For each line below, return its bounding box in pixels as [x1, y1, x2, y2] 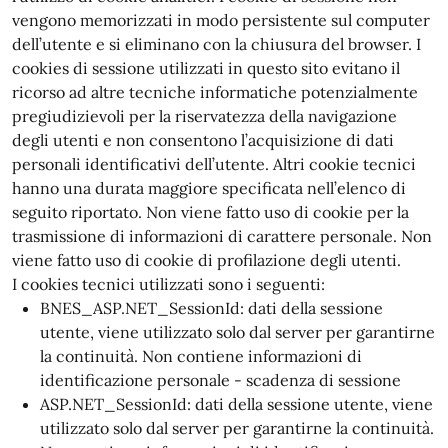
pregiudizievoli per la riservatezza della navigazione [12, 106, 397, 126]
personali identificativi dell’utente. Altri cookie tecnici [12, 154, 416, 174]
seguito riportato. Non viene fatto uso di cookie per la [12, 202, 409, 222]
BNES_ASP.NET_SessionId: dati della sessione [40, 298, 383, 318]
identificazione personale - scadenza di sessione [40, 370, 401, 390]
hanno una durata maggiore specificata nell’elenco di [12, 178, 406, 198]
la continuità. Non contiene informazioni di [40, 346, 362, 366]
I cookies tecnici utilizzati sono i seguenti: [12, 274, 325, 294]
